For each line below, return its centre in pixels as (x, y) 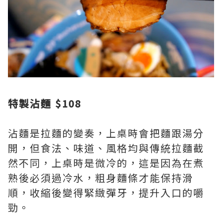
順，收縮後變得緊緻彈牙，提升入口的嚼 (106, 193)
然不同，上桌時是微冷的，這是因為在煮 (106, 163)
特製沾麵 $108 (45, 104)
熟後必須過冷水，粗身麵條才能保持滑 (101, 178)
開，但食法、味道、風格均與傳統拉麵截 (106, 148)
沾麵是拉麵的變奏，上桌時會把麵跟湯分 (106, 133)
